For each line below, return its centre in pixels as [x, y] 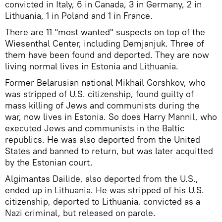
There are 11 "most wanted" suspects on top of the [105, 32]
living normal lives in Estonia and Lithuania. [92, 66]
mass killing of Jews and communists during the [102, 105]
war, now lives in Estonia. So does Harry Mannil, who [111, 116]
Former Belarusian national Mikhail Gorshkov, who [105, 82]
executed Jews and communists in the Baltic [95, 128]
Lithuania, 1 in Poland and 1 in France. [79, 15]
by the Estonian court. [49, 162]
